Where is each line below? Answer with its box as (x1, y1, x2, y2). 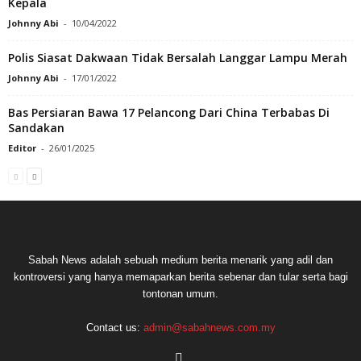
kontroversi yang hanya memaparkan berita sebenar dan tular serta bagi (13, 270, 348, 283)
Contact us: (85, 321, 143, 334)
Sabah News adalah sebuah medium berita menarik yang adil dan (28, 253, 333, 266)
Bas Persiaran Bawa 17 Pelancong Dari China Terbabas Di (8, 104, 330, 120)
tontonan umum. (143, 287, 218, 300)
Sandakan (8, 119, 64, 135)
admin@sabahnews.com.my (143, 321, 276, 334)
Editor (8, 141, 36, 154)
